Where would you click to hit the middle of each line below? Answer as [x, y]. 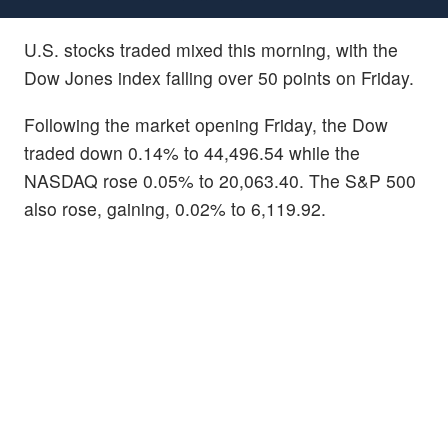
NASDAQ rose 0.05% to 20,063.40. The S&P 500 [220, 180]
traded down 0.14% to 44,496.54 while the [192, 152]
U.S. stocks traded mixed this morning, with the [211, 49]
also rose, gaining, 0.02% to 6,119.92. [175, 208]
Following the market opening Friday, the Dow [206, 124]
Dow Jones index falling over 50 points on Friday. [219, 77]
